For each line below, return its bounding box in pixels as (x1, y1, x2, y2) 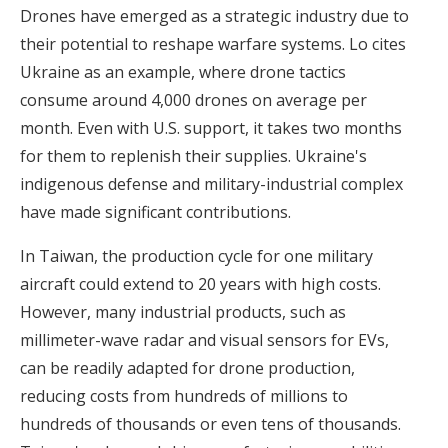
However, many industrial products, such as (20, 301, 346, 324)
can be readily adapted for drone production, (20, 357, 355, 380)
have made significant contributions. (20, 201, 291, 224)
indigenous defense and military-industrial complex (20, 173, 403, 196)
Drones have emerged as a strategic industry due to (20, 5, 409, 28)
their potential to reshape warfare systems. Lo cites (20, 33, 406, 56)
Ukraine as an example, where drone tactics (20, 61, 346, 84)
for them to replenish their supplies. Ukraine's (20, 145, 367, 168)
